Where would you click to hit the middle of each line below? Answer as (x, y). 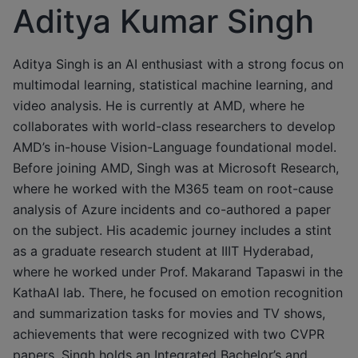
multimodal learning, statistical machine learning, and (173, 84)
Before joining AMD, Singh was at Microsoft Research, (176, 167)
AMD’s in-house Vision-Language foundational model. (175, 147)
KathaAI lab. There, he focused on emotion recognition (178, 292)
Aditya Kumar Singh (163, 21)
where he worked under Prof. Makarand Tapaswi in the (178, 271)
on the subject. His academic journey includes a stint (172, 230)
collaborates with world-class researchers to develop (174, 126)
